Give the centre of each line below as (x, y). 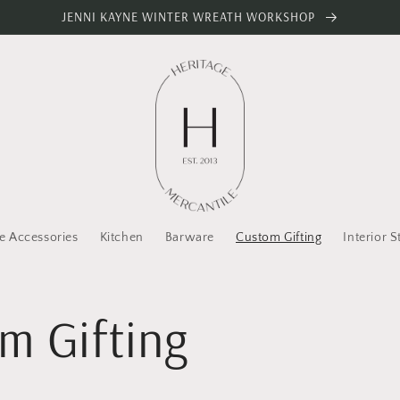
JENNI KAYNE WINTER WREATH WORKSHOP (190, 17)
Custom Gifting (279, 237)
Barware (189, 237)
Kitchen (121, 237)
